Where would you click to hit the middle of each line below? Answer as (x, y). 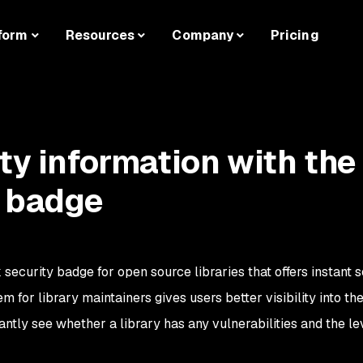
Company (203, 36)
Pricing (295, 36)
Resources (100, 36)
